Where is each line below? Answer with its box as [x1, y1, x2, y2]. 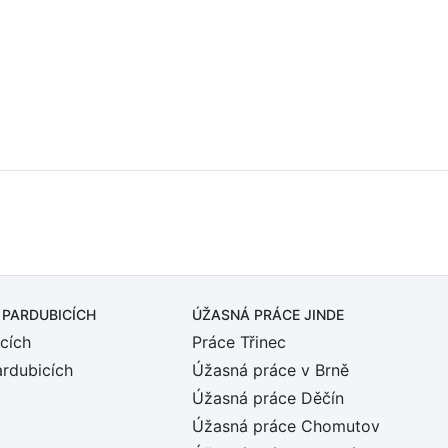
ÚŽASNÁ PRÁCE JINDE [192, 306, 344, 323]
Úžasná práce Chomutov [192, 416, 380, 436]
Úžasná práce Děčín [192, 388, 344, 408]
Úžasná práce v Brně [192, 360, 349, 380]
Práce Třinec [192, 332, 286, 352]
